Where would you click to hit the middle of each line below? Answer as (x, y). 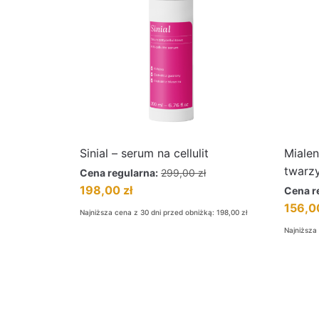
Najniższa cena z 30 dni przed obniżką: (148, 212)
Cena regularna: (119, 173)
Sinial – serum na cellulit (144, 153)
